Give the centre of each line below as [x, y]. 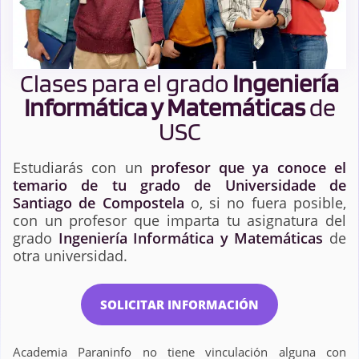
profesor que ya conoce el [248, 167]
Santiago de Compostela [99, 202]
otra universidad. [70, 255]
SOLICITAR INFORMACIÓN [179, 304]
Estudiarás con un [82, 167]
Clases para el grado [126, 83]
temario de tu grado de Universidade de [179, 185]
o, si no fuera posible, [265, 202]
